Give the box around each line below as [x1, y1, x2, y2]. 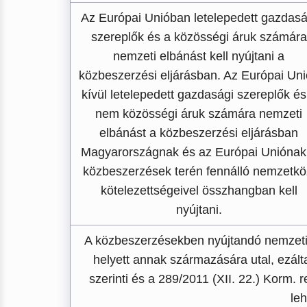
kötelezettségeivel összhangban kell [100, 184, 297, 197]
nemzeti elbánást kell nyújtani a [113, 49, 284, 63]
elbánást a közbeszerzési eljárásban [99, 126, 298, 140]
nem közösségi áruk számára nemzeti [95, 107, 302, 121]
